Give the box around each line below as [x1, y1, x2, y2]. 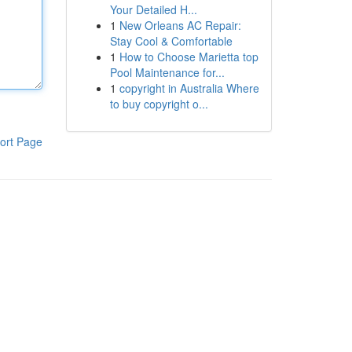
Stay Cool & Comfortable [109, 33, 233, 49]
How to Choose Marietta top [119, 49, 258, 64]
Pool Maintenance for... [109, 64, 225, 80]
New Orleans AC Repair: [119, 17, 241, 33]
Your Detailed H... [109, 2, 197, 17]
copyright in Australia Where [119, 80, 259, 96]
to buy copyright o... [109, 96, 208, 112]
